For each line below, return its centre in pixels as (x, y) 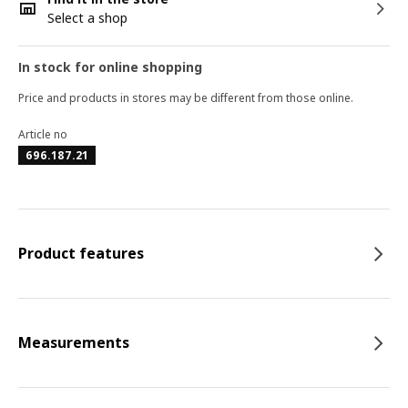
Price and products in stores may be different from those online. (186, 98)
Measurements (74, 342)
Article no (43, 134)
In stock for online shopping (110, 67)
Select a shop (87, 18)
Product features (81, 253)
